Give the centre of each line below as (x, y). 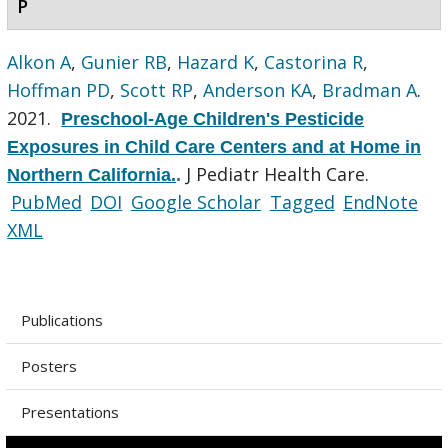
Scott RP (157, 89)
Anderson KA (258, 89)
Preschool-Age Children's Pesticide (213, 118)
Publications (61, 319)
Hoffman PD (59, 89)
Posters (48, 365)
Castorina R (314, 61)
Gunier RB (124, 61)
